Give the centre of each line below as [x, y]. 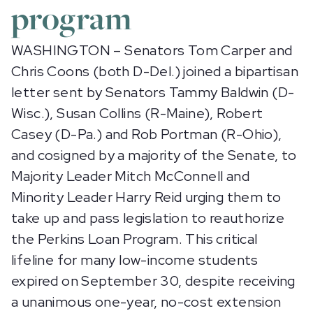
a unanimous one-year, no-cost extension [146, 302]
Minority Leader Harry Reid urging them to [146, 197]
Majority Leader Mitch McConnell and [130, 176]
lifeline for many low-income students [135, 260]
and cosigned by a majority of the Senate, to [154, 155]
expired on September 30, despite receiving [153, 281]
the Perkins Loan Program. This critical [134, 239]
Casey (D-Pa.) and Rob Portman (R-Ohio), [147, 134]
